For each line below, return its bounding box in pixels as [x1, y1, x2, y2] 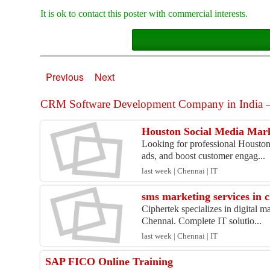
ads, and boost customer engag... [142, 150, 266, 161]
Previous [46, 69, 84, 84]
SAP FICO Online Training [45, 255, 174, 268]
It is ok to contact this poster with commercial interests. [40, 8, 248, 19]
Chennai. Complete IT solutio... [142, 215, 262, 226]
